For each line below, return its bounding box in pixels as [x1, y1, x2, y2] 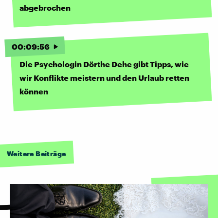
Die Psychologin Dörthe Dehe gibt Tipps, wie [19, 59, 189, 69]
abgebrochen [19, 3, 71, 13]
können [19, 87, 48, 96]
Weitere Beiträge [7, 149, 66, 158]
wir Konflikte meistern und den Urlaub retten [19, 73, 189, 83]
